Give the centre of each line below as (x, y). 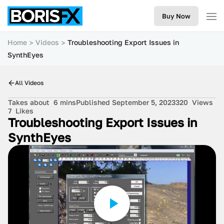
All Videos (29, 83)
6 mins (65, 102)
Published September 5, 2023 (126, 102)
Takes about (31, 102)
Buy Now (176, 16)
